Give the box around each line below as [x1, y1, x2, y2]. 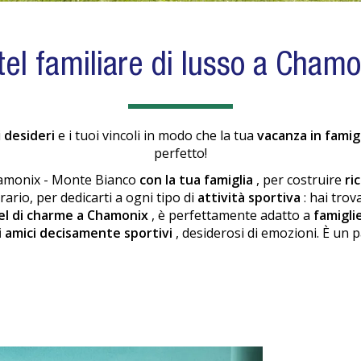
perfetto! [154, 144, 207, 162]
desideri [4, 127, 58, 144]
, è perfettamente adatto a [151, 206, 313, 224]
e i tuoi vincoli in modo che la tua [58, 127, 257, 144]
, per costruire [256, 171, 345, 189]
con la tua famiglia [139, 171, 256, 189]
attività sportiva [197, 189, 304, 206]
